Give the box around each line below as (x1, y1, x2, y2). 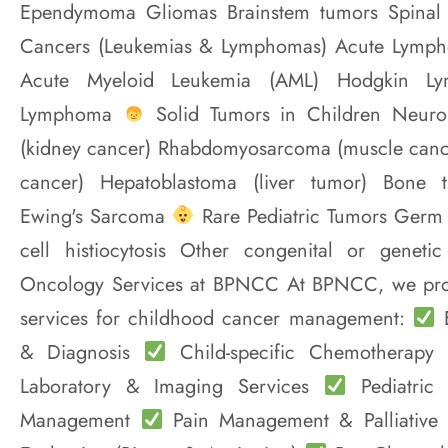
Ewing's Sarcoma (20, 202, 173, 231)
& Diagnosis (20, 338, 144, 367)
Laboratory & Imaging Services (20, 372, 324, 401)
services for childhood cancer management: (20, 304, 413, 333)
